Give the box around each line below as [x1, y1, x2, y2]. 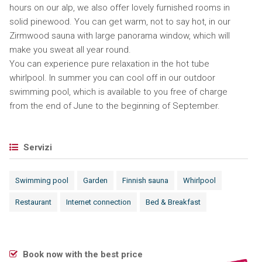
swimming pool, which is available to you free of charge [9, 87, 227, 97]
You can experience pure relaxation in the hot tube [9, 58, 209, 69]
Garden [82, 176, 108, 185]
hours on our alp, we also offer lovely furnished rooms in [9, 2, 230, 13]
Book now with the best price [20, 249, 143, 260]
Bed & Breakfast [145, 198, 201, 206]
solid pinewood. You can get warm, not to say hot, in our [9, 16, 230, 27]
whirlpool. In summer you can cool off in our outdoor [9, 73, 215, 83]
